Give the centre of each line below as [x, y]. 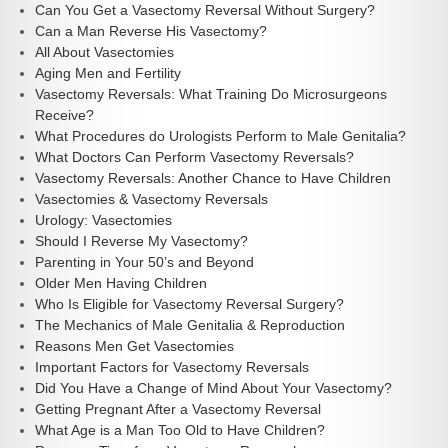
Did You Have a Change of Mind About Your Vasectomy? [213, 388]
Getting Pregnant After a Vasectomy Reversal [178, 409]
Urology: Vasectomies [103, 220]
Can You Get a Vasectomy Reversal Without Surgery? [205, 10]
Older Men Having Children [121, 283]
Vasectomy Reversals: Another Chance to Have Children [213, 178]
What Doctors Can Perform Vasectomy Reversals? [194, 157]
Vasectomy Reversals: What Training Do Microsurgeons [211, 94]
